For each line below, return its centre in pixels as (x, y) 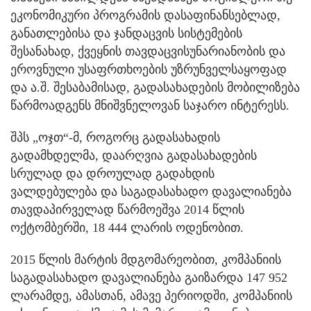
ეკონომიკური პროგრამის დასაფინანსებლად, (145, 16)
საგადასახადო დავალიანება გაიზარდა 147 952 (149, 278)
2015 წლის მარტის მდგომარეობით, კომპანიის (146, 260)
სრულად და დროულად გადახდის (112, 174)
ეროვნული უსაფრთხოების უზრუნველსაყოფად (149, 70)
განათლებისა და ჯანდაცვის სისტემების (126, 34)
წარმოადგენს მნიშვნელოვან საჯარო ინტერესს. (150, 106)
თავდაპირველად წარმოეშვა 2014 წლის (127, 210)
